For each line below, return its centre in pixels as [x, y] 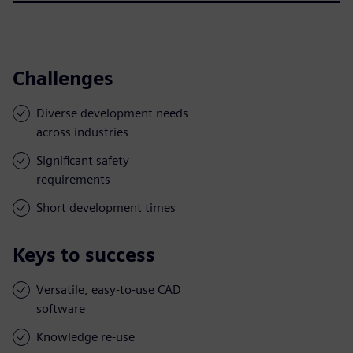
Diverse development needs [112, 113]
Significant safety [83, 160]
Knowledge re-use [85, 336]
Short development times [106, 207]
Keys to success [84, 255]
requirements [73, 179]
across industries [82, 132]
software [61, 308]
